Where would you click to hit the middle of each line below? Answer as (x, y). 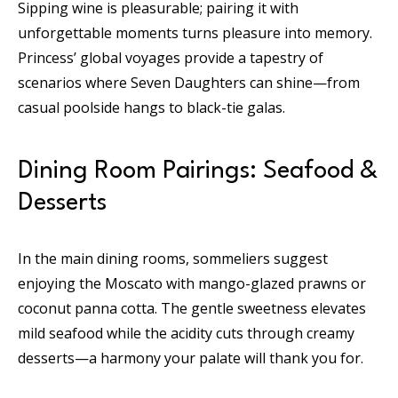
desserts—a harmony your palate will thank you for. (191, 358)
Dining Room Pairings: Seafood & (198, 171)
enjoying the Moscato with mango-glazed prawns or (192, 283)
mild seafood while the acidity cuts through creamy (186, 333)
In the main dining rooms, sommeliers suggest (173, 258)
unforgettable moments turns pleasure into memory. (195, 32)
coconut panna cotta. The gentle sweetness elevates (192, 308)
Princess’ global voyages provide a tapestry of (171, 57)
